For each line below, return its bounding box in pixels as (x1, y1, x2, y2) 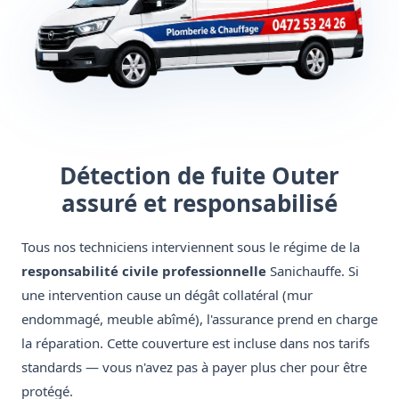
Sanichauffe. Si (266, 262, 359, 281)
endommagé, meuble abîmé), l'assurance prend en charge (21, 310, 378, 329)
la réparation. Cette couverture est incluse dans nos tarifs (21, 334, 370, 353)
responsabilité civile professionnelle (21, 262, 266, 281)
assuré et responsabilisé (61, 187, 338, 220)
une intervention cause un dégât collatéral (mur (21, 286, 313, 305)
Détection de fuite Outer (60, 159, 339, 192)
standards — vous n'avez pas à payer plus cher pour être (21, 358, 367, 377)
